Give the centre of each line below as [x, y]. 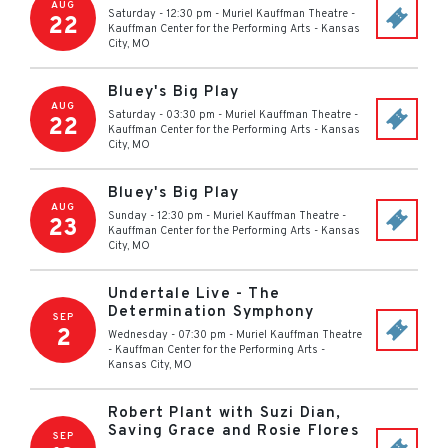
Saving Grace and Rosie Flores [233, 431]
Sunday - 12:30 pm [155, 216]
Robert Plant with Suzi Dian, [225, 413]
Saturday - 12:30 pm [160, 14]
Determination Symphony [211, 312]
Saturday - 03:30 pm [161, 115]
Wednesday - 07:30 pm [167, 335]
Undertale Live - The [194, 294]
